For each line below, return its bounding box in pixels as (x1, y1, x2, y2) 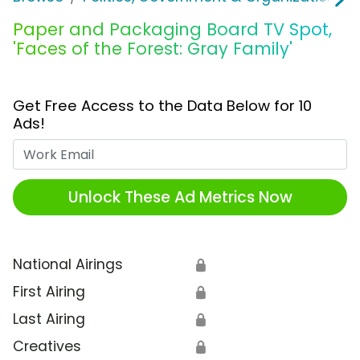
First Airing (13, 282, 85, 302)
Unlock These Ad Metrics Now (67, 186, 292, 208)
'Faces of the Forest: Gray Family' (13, 37, 292, 61)
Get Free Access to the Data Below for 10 (13, 96, 312, 117)
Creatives (13, 337, 81, 357)
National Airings (13, 255, 123, 275)
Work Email (179, 139, 256, 159)
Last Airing (13, 309, 85, 329)
